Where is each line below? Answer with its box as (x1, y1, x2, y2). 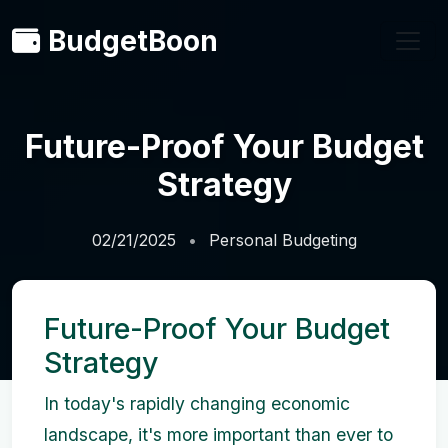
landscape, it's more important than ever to (44, 424, 393, 445)
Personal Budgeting (208, 230, 357, 250)
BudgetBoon (48, 24, 218, 58)
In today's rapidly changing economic (44, 393, 350, 414)
